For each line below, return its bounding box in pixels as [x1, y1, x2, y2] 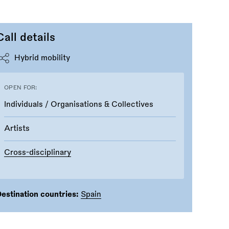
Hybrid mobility [14, 54, 70, 62]
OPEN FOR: [4, 84, 37, 90]
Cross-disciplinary [4, 148, 71, 156]
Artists [4, 124, 30, 132]
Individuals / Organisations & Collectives [4, 100, 153, 108]
